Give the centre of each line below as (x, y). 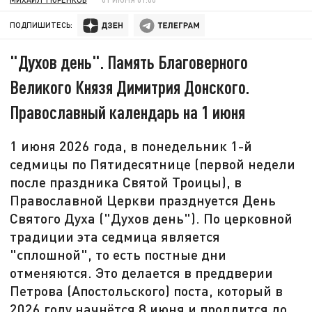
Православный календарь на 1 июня (128, 112)
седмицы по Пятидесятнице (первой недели (153, 164)
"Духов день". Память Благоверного (129, 62)
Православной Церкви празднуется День (143, 200)
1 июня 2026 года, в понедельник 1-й (131, 146)
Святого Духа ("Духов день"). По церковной (151, 218)
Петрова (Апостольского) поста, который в (147, 291)
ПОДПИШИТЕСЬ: (41, 25)
